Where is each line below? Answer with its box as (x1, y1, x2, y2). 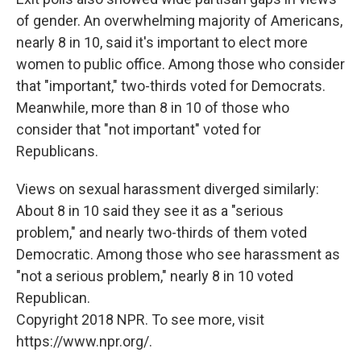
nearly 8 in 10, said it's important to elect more (16, 34, 308, 52)
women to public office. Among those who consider (16, 56, 345, 73)
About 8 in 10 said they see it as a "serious (16, 202, 284, 220)
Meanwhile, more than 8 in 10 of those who (16, 99, 289, 117)
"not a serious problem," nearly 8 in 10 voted (16, 268, 293, 285)
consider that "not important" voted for (16, 121, 261, 139)
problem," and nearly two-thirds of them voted (16, 224, 307, 242)
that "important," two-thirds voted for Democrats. (16, 77, 326, 95)
